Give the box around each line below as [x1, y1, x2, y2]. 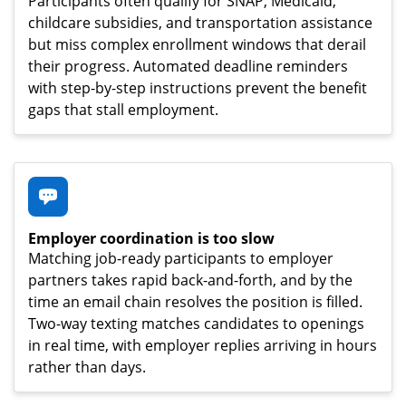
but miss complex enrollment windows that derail [28, 34, 366, 54]
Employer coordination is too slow [28, 227, 275, 248]
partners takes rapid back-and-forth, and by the [28, 269, 353, 290]
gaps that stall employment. [28, 99, 218, 120]
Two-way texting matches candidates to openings [28, 313, 364, 333]
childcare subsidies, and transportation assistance [28, 12, 372, 33]
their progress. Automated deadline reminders [28, 55, 348, 76]
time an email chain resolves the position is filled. [28, 291, 362, 312]
